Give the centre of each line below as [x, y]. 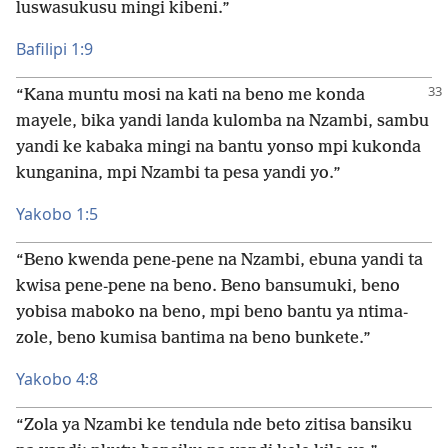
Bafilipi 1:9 [54, 49]
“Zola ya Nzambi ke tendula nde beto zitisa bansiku [214, 425]
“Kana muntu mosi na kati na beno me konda [190, 95]
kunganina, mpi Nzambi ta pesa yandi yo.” [178, 173]
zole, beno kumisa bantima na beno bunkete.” [193, 338]
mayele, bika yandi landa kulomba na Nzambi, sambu [222, 121]
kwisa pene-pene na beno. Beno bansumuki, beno [208, 286]
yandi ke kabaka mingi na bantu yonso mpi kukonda [218, 147]
